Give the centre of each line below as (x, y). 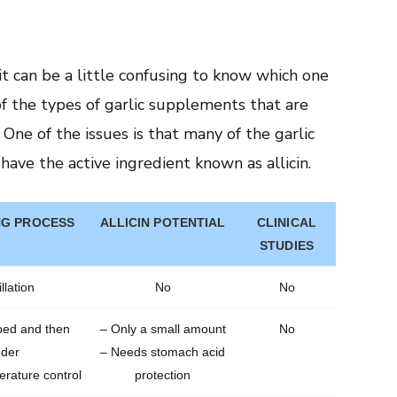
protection (163, 374)
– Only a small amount (163, 328)
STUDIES (287, 245)
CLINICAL (287, 222)
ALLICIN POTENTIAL (163, 222)
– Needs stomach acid (163, 351)
